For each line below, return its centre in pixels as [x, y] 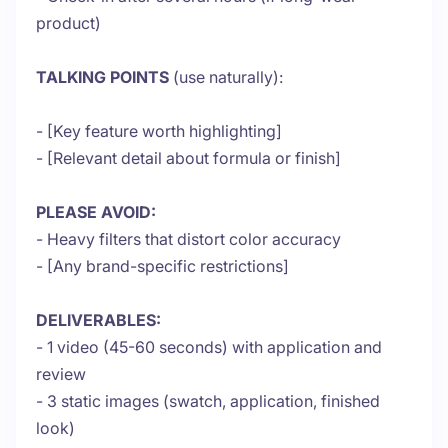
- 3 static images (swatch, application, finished [208, 401]
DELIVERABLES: [98, 320]
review [61, 374]
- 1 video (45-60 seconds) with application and [209, 347]
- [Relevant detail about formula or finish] [188, 158]
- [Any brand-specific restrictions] [162, 266]
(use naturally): [226, 77]
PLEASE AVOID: [96, 212]
